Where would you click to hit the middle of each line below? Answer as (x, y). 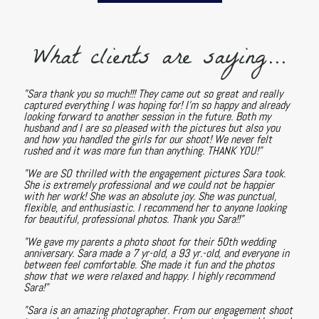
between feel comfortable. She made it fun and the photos (148, 265)
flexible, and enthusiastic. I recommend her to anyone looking (155, 208)
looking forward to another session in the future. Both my (147, 117)
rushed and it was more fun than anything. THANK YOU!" (142, 151)
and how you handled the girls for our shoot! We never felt (147, 140)
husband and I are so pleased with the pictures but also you (151, 128)
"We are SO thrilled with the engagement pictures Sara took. (154, 174)
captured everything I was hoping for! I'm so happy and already (156, 105)
